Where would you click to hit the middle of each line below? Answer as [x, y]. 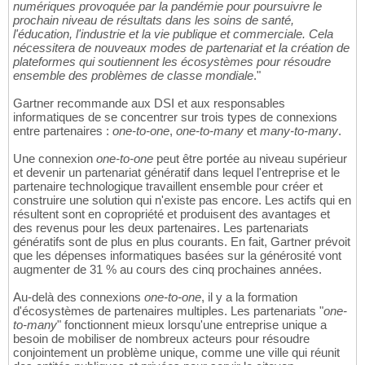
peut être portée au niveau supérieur [250, 159]
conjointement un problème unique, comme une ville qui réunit [176, 353]
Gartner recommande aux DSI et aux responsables [149, 103]
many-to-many [299, 131]
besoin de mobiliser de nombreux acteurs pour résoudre [161, 339]
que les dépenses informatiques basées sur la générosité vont [177, 256]
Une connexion [55, 159]
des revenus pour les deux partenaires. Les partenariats [161, 228]
